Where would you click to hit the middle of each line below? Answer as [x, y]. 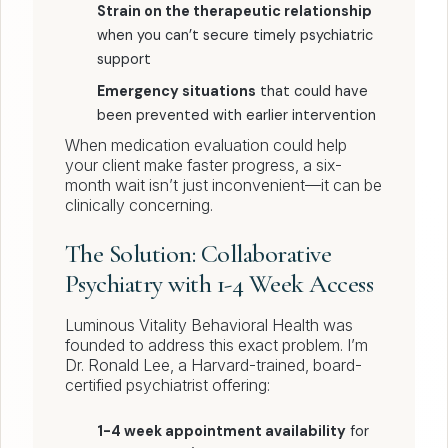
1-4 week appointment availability [221, 431]
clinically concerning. [139, 205]
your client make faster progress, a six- [203, 165]
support [124, 59]
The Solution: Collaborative [198, 254]
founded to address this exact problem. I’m [216, 345]
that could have [312, 91]
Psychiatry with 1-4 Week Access [219, 284]
